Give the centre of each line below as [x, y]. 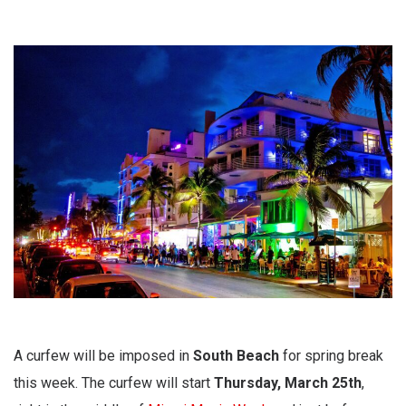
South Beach [236, 355]
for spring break [331, 355]
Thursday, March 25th [288, 382]
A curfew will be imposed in [103, 355]
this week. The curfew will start [114, 382]
